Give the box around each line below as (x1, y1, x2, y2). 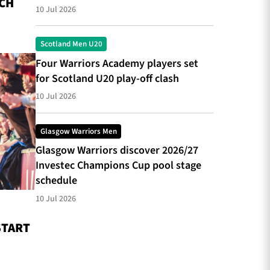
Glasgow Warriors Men (40, 125, 117, 137)
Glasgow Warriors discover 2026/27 (35, 142, 198, 159)
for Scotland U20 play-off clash (35, 70, 179, 86)
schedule (35, 172, 77, 189)
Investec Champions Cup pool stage (35, 157, 201, 174)
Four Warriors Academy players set (35, 55, 198, 71)
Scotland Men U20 (40, 38, 102, 49)
